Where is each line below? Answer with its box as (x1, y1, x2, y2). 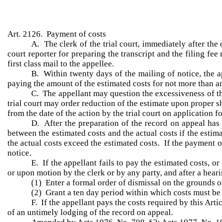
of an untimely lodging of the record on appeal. (7, 208, 173, 217)
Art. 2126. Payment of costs (7, 29, 106, 39)
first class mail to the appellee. (7, 59, 114, 68)
